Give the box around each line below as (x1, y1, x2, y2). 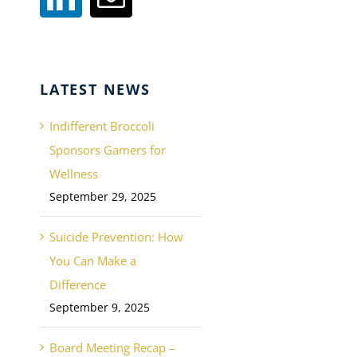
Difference (49, 277, 106, 293)
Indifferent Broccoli (49, 118, 155, 135)
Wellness (49, 166, 98, 182)
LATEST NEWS (39, 80, 151, 100)
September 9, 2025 (49, 300, 150, 316)
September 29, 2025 (49, 189, 156, 205)
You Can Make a (49, 253, 136, 269)
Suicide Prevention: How (49, 229, 183, 245)
